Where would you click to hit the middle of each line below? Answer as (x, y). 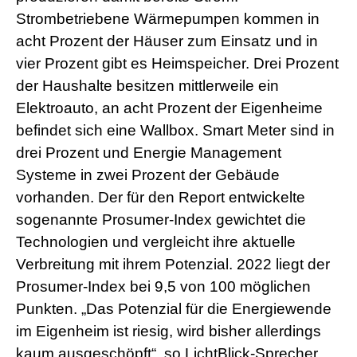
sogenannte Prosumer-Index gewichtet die (161, 220)
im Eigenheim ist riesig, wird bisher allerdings (169, 331)
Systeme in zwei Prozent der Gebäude (148, 175)
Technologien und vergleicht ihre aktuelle (156, 242)
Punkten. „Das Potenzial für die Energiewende (174, 309)
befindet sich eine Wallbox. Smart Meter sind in (175, 131)
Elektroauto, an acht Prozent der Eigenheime (169, 108)
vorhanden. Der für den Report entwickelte (161, 198)
